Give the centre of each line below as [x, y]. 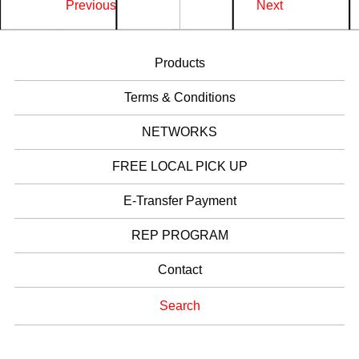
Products [179, 63]
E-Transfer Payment [179, 201]
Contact [179, 270]
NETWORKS [179, 132]
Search [179, 306]
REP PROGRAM [179, 236]
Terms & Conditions [179, 98]
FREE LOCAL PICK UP [179, 167]
